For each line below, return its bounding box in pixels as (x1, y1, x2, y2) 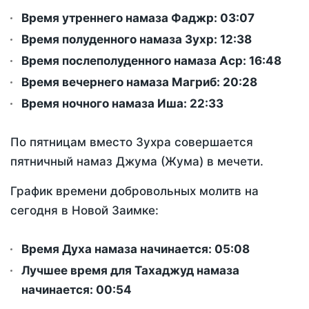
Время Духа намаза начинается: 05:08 (21, 242, 250, 257)
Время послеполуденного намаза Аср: (21, 54, 249, 68)
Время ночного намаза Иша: (21, 97, 190, 111)
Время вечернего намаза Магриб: (21, 75, 223, 90)
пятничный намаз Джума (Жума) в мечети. (10, 154, 263, 169)
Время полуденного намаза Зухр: (21, 32, 220, 47)
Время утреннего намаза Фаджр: (21, 11, 220, 26)
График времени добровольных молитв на (10, 184, 259, 199)
